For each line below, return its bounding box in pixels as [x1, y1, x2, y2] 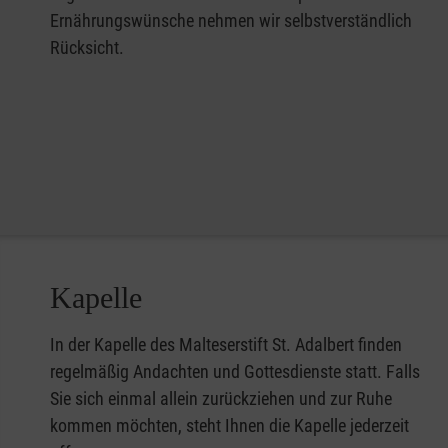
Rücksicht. [50, 37, 124, 58]
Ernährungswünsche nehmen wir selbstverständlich [50, 10, 412, 31]
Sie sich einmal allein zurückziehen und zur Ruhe [50, 388, 392, 409]
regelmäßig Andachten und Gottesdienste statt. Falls [50, 361, 420, 382]
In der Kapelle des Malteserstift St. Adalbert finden [50, 334, 402, 355]
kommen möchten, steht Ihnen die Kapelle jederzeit [50, 415, 409, 436]
